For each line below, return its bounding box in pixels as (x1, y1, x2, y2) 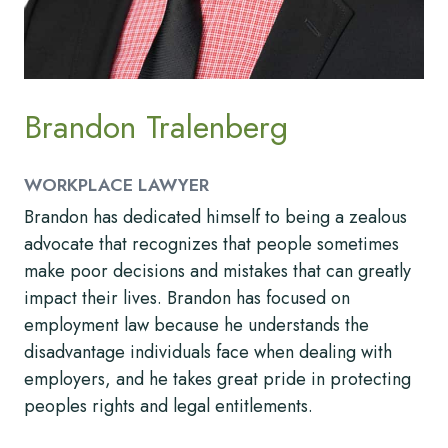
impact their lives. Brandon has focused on (24, 285, 350, 312)
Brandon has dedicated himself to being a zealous (24, 204, 407, 231)
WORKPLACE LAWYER (24, 171, 209, 198)
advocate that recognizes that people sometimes (24, 231, 399, 258)
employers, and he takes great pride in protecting (24, 366, 411, 393)
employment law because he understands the (24, 312, 369, 339)
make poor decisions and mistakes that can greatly (24, 258, 411, 285)
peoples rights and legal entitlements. (24, 393, 313, 420)
